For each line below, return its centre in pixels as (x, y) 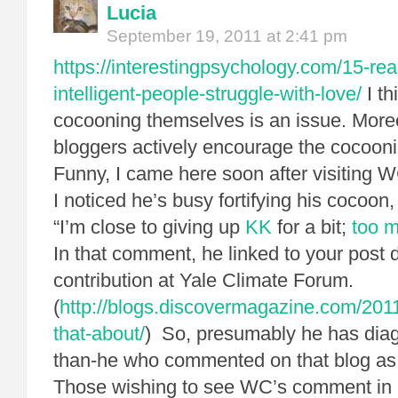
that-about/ (99, 334)
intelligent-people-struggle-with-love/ (207, 94)
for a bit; (312, 227)
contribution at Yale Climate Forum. (203, 280)
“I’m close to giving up (149, 227)
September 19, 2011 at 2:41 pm (227, 36)
